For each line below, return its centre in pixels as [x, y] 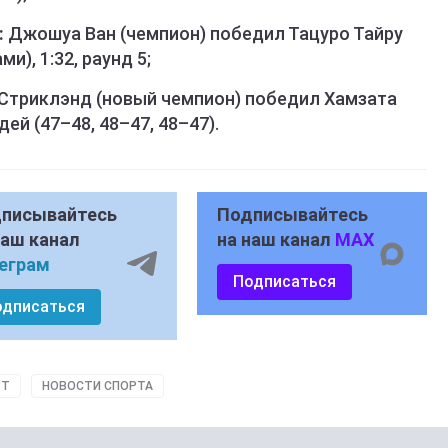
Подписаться [284, 282]
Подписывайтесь [292, 215]
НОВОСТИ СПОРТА [97, 386]
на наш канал [275, 240]
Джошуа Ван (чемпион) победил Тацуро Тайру [203, 34]
